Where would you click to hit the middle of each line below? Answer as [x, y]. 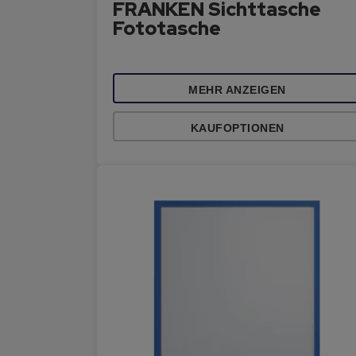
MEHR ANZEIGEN [237, 90]
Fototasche [167, 28]
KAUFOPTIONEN [237, 128]
